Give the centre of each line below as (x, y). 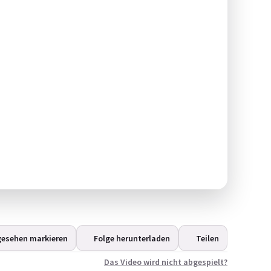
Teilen (207, 238)
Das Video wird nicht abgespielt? (166, 262)
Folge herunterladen (132, 238)
